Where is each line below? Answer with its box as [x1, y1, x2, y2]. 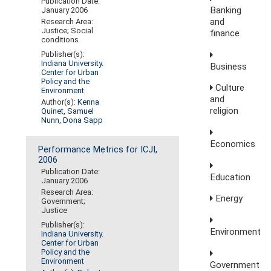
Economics [210, 138, 256, 149]
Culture [213, 82, 245, 94]
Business [210, 60, 247, 72]
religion [210, 105, 239, 117]
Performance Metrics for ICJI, [38, 145, 158, 155]
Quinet [41, 106, 64, 116]
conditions [41, 35, 79, 45]
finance [210, 27, 240, 39]
